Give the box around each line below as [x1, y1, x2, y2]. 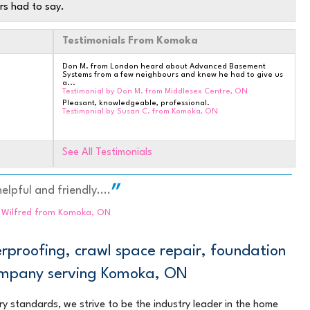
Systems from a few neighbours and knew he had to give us [62, 71, 283, 79]
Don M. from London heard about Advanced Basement [62, 62, 266, 71]
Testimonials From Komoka [62, 35, 198, 46]
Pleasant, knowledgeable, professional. [62, 99, 210, 107]
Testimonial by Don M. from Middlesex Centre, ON [62, 87, 248, 95]
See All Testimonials [62, 147, 152, 158]
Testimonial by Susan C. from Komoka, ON [62, 107, 218, 116]
